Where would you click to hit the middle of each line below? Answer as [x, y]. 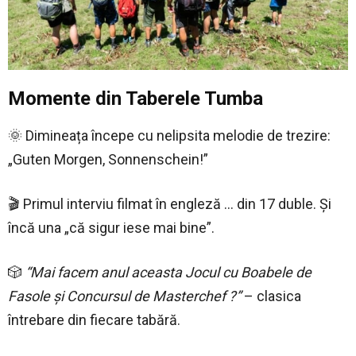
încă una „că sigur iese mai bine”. [111, 227]
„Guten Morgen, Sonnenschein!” [108, 159]
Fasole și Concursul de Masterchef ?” [124, 296]
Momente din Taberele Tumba [135, 98]
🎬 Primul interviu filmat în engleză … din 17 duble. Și [170, 203]
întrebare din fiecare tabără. [94, 319]
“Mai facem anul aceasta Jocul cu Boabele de [168, 272]
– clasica [271, 296]
